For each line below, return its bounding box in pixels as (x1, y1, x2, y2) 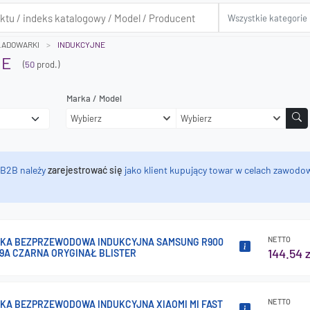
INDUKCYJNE (57, 39, 105, 49)
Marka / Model (66, 93, 122, 104)
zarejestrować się (48, 164, 122, 176)
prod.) (35, 58, 60, 70)
